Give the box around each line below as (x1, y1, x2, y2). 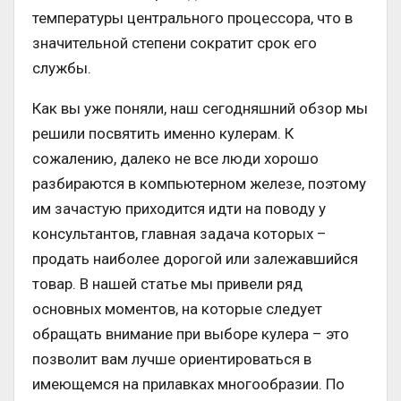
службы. (32, 59, 91, 78)
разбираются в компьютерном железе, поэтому (32, 175, 366, 193)
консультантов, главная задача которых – (32, 225, 327, 243)
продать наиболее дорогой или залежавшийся (32, 250, 358, 269)
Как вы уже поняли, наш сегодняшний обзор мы (32, 99, 368, 118)
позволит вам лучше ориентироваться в (32, 350, 311, 369)
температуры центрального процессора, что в (32, 9, 353, 28)
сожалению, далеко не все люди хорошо (32, 149, 319, 168)
